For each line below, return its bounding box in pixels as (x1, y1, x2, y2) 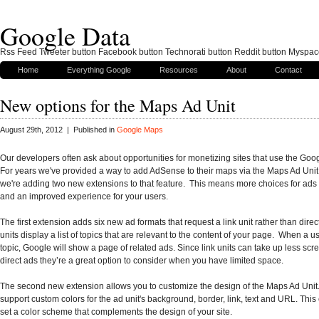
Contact (275, 66, 302, 74)
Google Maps (117, 125, 163, 135)
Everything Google (67, 66, 131, 74)
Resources (159, 66, 198, 74)
